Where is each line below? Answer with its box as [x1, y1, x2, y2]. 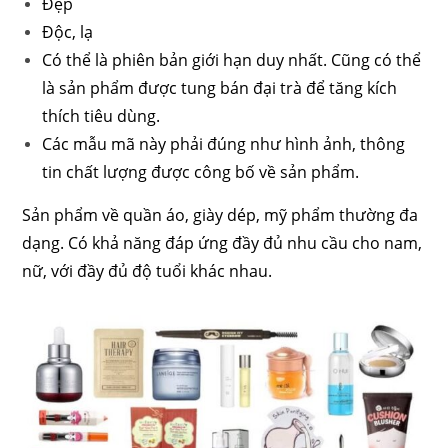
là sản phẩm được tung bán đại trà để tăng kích [42, 77, 398, 100]
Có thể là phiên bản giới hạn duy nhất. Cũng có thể [42, 49, 422, 72]
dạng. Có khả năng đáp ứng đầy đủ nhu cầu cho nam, [22, 232, 423, 255]
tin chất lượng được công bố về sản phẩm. [42, 161, 360, 184]
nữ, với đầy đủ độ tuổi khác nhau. [22, 260, 273, 283]
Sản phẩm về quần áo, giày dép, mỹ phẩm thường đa [22, 204, 419, 227]
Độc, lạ [42, 21, 94, 44]
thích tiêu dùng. [42, 105, 161, 128]
